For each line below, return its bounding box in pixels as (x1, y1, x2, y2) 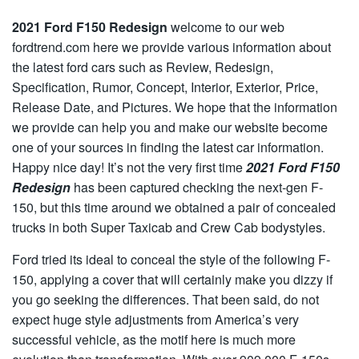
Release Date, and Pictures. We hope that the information (12, 98, 337, 116)
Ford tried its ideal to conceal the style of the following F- (12, 250, 330, 268)
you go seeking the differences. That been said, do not (12, 290, 319, 309)
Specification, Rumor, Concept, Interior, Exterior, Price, (12, 78, 318, 96)
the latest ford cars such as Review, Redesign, (12, 58, 273, 76)
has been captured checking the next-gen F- (71, 178, 323, 196)
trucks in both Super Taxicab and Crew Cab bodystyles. (12, 218, 325, 236)
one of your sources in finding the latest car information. (12, 138, 324, 156)
